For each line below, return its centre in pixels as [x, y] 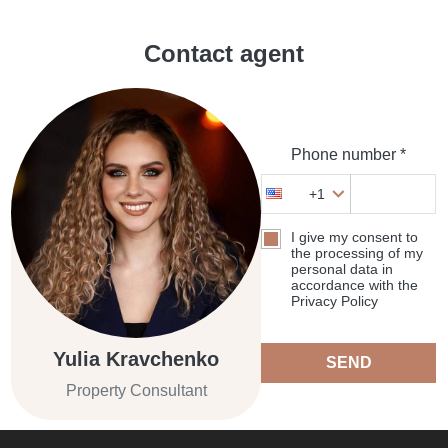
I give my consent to [355, 237]
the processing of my [357, 253]
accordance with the [355, 285]
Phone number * [349, 155]
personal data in [342, 269]
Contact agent [224, 54]
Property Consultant [136, 391]
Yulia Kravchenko [136, 359]
